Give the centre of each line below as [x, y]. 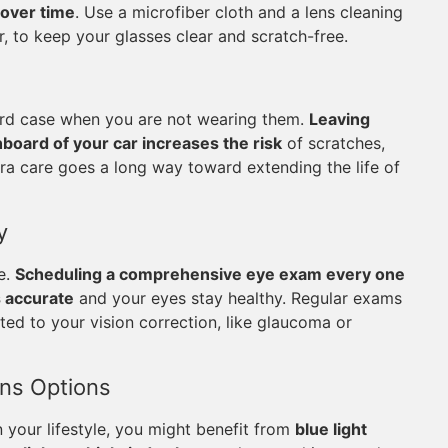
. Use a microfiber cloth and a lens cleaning [239, 12]
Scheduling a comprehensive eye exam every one [210, 274]
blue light [331, 429]
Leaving [339, 119]
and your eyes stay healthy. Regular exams [238, 298]
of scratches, [333, 143]
